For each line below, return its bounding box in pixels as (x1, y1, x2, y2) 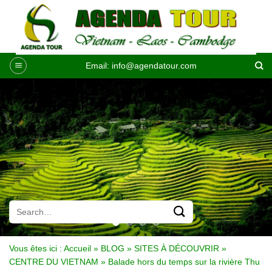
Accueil (64, 243, 91, 253)
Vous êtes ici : (9, 243, 62, 253)
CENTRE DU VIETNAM (9, 257, 98, 267)
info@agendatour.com (112, 61, 197, 70)
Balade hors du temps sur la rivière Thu (108, 257, 260, 267)
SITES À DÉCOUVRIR (134, 243, 219, 253)
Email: (86, 61, 112, 70)
